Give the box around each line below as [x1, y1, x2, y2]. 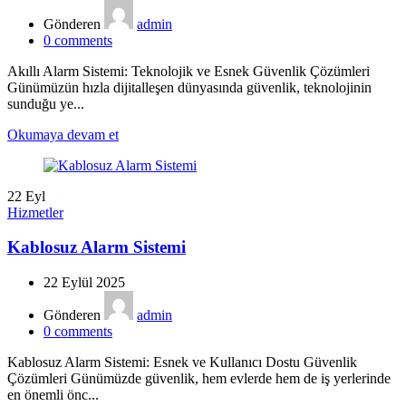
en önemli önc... [7, 386, 99, 402]
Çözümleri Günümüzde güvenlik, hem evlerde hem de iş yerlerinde [7, 370, 391, 386]
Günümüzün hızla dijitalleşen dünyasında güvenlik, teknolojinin [7, 79, 372, 95]
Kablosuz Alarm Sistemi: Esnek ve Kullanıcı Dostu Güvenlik [7, 353, 357, 370]
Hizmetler [7, 204, 63, 220]
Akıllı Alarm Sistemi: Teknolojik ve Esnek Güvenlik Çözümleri [7, 63, 370, 79]
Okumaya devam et [7, 126, 119, 142]
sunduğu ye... [7, 95, 84, 111]
